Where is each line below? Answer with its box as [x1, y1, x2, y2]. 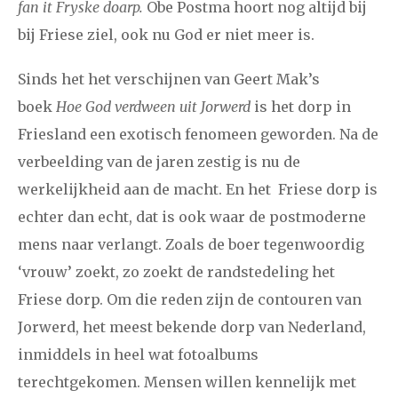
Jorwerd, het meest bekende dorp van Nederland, [18, 318, 366, 337]
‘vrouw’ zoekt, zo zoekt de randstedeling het [18, 263, 335, 282]
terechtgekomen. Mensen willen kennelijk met [18, 373, 356, 392]
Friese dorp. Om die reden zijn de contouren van [18, 291, 362, 309]
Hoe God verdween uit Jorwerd [56, 98, 251, 116]
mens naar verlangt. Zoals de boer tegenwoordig [18, 235, 364, 254]
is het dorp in [251, 98, 351, 116]
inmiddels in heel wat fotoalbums [18, 346, 259, 364]
